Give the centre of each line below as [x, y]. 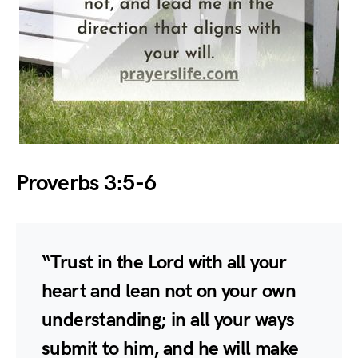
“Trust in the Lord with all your [164, 262]
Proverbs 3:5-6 [86, 183]
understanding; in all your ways [168, 320]
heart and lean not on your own [169, 291]
